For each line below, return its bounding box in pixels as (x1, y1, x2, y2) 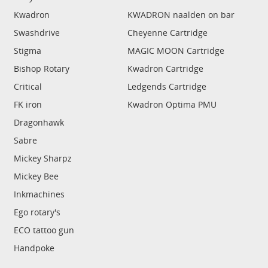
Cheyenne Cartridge (127, 27, 208, 38)
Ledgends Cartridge (127, 81, 206, 92)
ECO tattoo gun (14, 224, 74, 236)
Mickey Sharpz (14, 153, 72, 164)
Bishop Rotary (14, 63, 69, 74)
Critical (14, 81, 42, 92)
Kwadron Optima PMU (127, 99, 217, 110)
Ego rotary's (14, 206, 60, 218)
